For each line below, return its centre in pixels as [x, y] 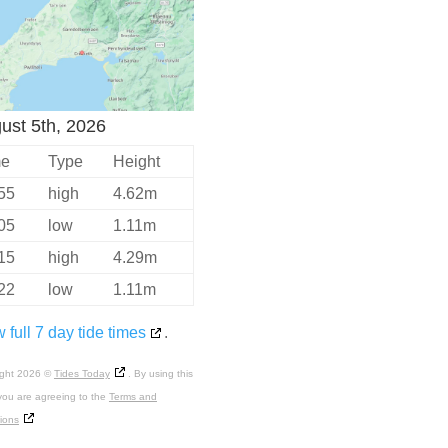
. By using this [160, 374]
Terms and [132, 397]
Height [136, 162]
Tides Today [81, 374]
